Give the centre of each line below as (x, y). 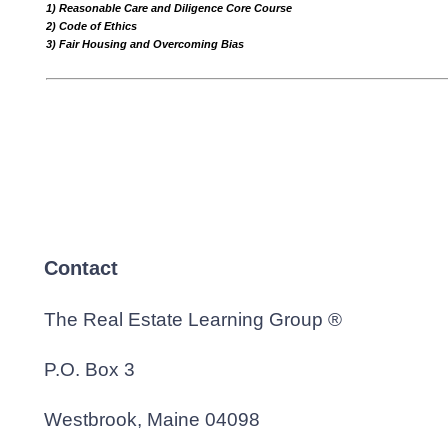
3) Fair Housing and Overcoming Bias (145, 44)
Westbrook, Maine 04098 (151, 419)
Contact (80, 268)
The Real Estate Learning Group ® (192, 319)
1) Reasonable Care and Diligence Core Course (169, 8)
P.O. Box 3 (89, 369)
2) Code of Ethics (92, 26)
